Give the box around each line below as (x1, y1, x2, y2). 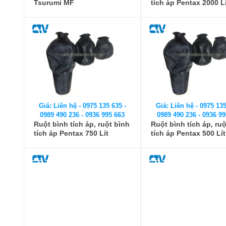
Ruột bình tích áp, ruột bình (34, 120, 130, 128)
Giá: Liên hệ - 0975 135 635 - (38, 102, 126, 109)
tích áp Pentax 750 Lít (34, 129, 108, 137)
